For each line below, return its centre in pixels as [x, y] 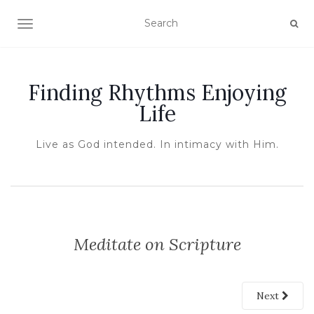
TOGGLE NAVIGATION [80, 25]
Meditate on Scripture [157, 244]
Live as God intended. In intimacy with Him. [157, 144]
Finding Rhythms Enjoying [157, 93]
